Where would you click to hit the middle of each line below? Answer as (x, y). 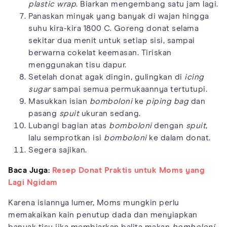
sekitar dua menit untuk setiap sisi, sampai (112, 40)
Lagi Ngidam (33, 182)
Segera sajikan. (58, 150)
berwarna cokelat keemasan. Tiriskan (100, 52)
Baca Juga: (29, 170)
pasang (44, 113)
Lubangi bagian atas (69, 125)
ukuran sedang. (110, 113)
